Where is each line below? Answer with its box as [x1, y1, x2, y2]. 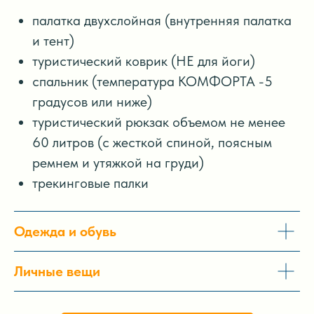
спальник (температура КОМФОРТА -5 [32, 72, 273, 90]
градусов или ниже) [32, 93, 152, 110]
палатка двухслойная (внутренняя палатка [32, 11, 292, 29]
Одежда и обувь [14, 222, 116, 240]
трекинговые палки [32, 174, 149, 191]
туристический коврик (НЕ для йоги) [32, 52, 255, 69]
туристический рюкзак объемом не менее [32, 113, 285, 130]
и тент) [32, 32, 74, 49]
